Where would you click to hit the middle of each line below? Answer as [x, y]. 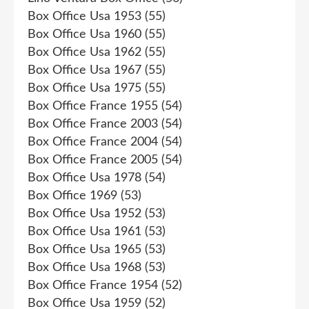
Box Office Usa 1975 [84, 88]
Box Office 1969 [72, 196]
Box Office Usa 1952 [84, 213]
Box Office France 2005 [93, 160]
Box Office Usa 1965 [84, 249]
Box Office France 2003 [93, 124]
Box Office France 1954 [93, 285]
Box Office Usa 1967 [84, 70]
